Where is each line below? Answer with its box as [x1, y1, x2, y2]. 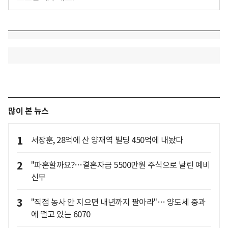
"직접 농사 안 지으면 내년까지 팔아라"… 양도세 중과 [31, 197, 206, 208]
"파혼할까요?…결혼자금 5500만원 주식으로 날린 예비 [31, 160, 210, 170]
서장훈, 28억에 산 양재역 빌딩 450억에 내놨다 [31, 135, 183, 146]
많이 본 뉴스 [8, 106, 49, 117]
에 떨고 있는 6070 [31, 209, 91, 220]
